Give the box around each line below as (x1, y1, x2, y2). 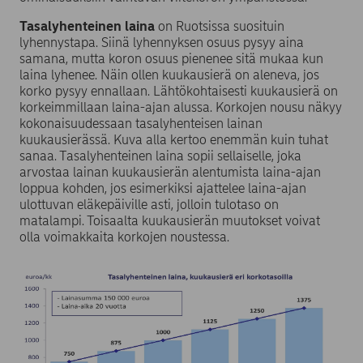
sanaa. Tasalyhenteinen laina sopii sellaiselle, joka (19, 148, 301, 164)
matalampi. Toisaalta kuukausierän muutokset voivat (19, 213, 320, 229)
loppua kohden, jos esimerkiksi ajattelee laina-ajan (19, 181, 306, 197)
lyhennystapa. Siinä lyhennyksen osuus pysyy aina (19, 35, 304, 51)
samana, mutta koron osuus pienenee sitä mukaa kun (19, 51, 323, 67)
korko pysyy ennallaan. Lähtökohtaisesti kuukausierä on (19, 83, 338, 100)
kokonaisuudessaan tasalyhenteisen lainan (19, 116, 263, 132)
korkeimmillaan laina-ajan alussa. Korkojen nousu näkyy (19, 100, 342, 116)
